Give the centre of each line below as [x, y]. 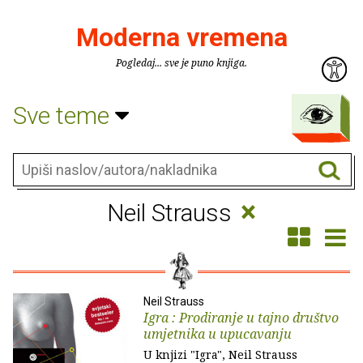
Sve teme [64, 115]
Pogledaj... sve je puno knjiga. [181, 63]
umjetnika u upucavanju [218, 334]
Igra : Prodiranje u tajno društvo [241, 318]
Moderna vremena [181, 37]
